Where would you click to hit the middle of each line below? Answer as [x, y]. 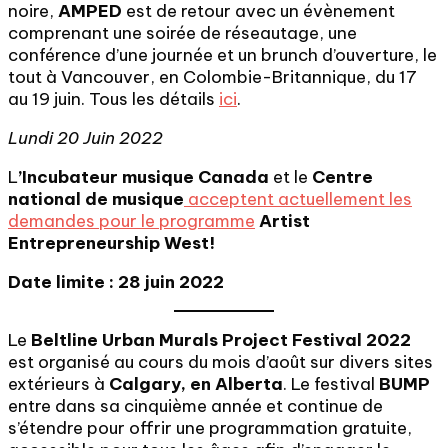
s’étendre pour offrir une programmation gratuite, [210, 428]
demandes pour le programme [131, 221]
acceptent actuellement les [300, 199]
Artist [284, 221]
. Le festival [331, 384]
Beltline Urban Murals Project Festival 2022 [219, 340]
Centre [342, 177]
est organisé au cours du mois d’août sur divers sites [220, 362]
